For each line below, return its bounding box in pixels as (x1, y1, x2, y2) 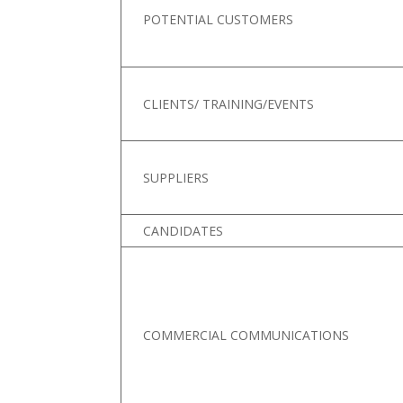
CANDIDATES (143, 221, 224, 239)
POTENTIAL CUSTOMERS (143, 10, 294, 28)
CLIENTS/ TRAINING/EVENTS (143, 94, 315, 112)
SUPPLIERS (143, 168, 210, 186)
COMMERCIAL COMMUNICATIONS (143, 326, 350, 344)
